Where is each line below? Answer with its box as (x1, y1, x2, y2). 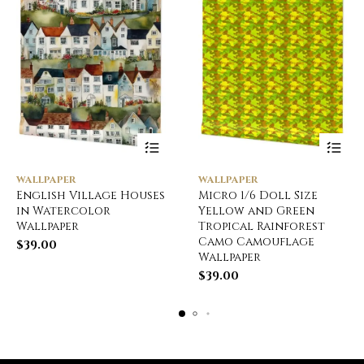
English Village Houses (16, 187, 165, 203)
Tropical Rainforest (198, 218, 325, 234)
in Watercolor (16, 202, 110, 219)
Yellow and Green (198, 202, 314, 219)
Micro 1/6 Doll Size (198, 187, 318, 203)
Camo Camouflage (198, 233, 314, 249)
